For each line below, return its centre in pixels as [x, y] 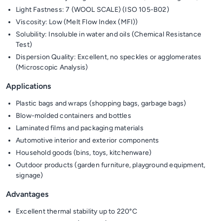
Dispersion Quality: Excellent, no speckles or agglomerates [109, 57]
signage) [30, 175]
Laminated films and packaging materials [80, 128]
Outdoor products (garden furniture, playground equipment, [111, 165]
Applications [28, 86]
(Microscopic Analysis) [52, 67]
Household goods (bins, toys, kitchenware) [84, 153]
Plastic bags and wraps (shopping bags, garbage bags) [101, 103]
